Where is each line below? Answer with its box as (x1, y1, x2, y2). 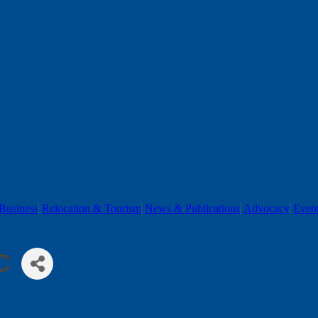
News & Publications (145, 202, 240, 214)
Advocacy (243, 202, 290, 214)
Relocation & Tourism (42, 202, 141, 214)
